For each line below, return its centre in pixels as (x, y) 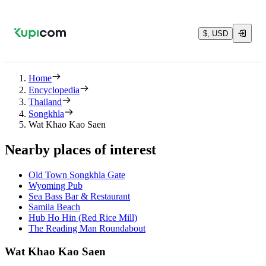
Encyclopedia (54, 90)
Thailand (45, 102)
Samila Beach (54, 207)
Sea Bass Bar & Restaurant (79, 196)
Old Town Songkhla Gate (77, 175)
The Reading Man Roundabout (87, 228)
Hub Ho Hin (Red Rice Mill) (83, 217)
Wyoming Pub (56, 185)
